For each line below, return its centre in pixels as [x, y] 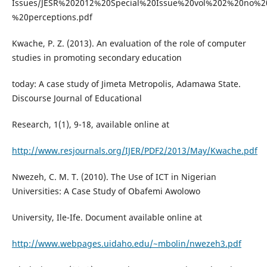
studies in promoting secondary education [97, 58]
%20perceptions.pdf [52, 17]
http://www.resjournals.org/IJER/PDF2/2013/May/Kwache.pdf [134, 151]
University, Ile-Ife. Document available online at [107, 218]
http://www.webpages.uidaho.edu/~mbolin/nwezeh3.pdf [126, 244]
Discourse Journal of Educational [77, 98]
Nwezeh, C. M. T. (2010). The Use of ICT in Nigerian [114, 177]
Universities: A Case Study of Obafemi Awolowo [106, 191]
